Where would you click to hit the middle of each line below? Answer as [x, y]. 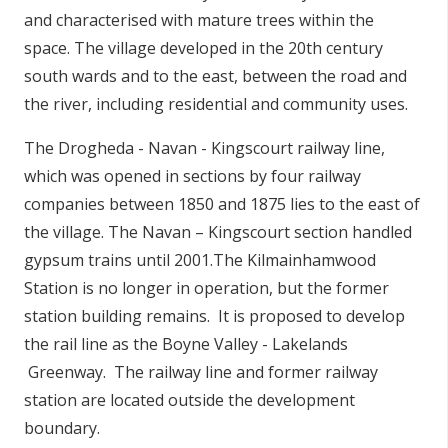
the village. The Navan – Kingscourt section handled [218, 232]
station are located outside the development [189, 400]
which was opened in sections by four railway [192, 176]
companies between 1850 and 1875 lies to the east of [222, 204]
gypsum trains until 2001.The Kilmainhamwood [200, 260]
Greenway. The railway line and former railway [201, 372]
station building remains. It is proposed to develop [214, 316]
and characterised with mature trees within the [199, 20]
